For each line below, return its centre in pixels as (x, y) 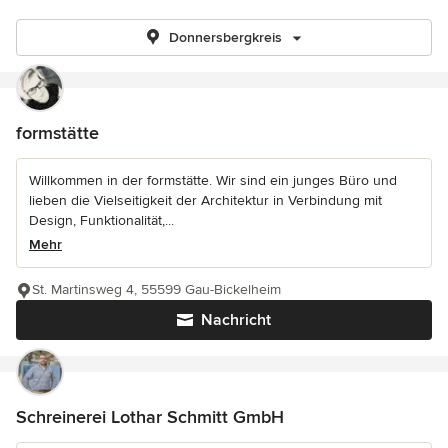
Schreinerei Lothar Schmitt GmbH (150, 417)
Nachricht (236, 320)
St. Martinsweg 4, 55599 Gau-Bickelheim (156, 289)
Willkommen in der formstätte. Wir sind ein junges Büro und (213, 180)
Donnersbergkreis (225, 37)
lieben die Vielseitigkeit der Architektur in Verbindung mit (205, 200)
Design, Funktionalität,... (101, 220)
